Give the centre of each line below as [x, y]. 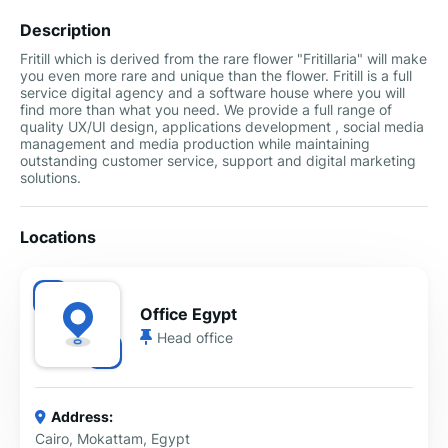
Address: [82, 416]
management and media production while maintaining [195, 143]
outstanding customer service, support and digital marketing [218, 160]
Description [65, 30]
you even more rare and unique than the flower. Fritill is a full [216, 75]
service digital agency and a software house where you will [212, 92]
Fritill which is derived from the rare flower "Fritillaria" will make [223, 58]
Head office [195, 337]
